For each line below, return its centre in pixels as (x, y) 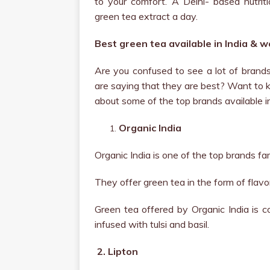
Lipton (123, 251)
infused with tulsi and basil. (152, 224)
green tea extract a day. (146, 16)
